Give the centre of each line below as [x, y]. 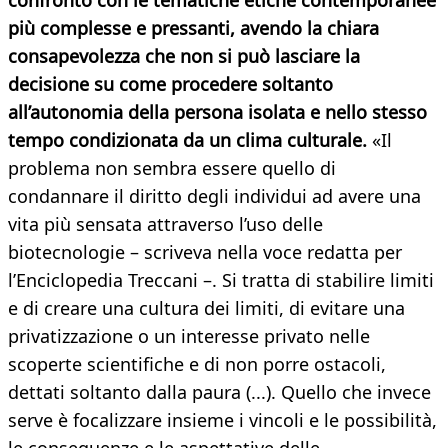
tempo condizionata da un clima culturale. [190, 140]
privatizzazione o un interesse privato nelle [189, 336]
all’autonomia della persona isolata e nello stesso [217, 112]
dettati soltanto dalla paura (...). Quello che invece [219, 392]
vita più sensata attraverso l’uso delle [165, 224]
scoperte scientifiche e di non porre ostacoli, [197, 364]
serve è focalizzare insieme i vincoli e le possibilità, [222, 420]
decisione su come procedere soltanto [170, 84]
